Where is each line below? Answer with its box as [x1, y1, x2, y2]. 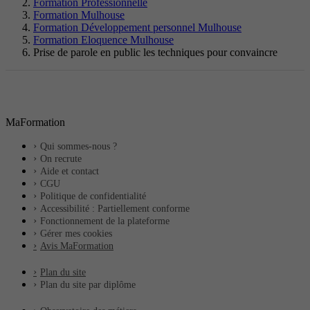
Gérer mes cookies [40, 228, 112, 239]
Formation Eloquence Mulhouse [33, 34, 174, 46]
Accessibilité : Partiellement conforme [40, 203, 190, 215]
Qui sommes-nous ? [40, 141, 117, 152]
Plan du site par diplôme [40, 280, 136, 291]
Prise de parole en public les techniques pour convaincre [33, 46, 277, 59]
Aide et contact [40, 166, 99, 177]
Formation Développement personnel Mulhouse [33, 21, 241, 34]
